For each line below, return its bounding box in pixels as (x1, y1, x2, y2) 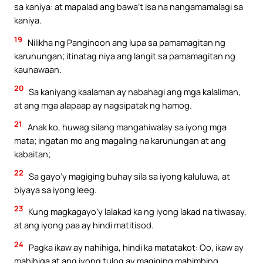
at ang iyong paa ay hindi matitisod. (14, 219, 154, 231)
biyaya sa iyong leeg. (14, 183, 97, 195)
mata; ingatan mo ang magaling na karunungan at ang (14, 134, 226, 147)
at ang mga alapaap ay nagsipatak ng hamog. (14, 99, 192, 111)
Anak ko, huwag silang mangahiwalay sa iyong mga (26, 121, 227, 133)
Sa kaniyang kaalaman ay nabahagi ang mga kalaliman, (27, 85, 241, 97)
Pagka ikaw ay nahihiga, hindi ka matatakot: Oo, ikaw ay (27, 241, 244, 253)
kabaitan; (14, 148, 50, 160)
